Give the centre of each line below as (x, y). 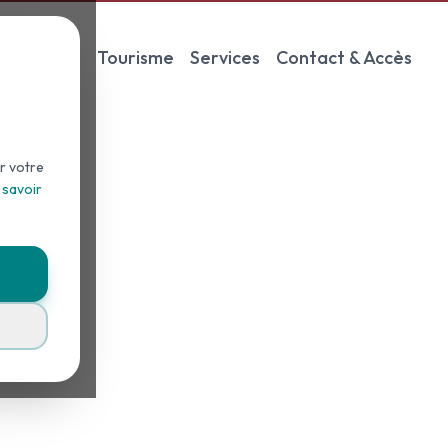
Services (225, 57)
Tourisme (135, 57)
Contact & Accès (344, 57)
